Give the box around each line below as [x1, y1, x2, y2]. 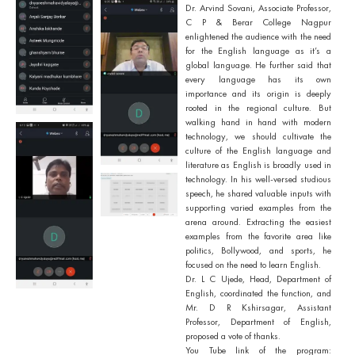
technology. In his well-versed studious [185, 173, 331, 186]
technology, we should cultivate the [185, 130, 331, 143]
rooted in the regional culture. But [185, 101, 331, 115]
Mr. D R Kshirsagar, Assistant [185, 301, 331, 315]
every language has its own [185, 73, 331, 86]
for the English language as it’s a [185, 44, 331, 58]
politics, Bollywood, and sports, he [185, 244, 331, 258]
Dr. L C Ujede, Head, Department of [185, 273, 331, 286]
